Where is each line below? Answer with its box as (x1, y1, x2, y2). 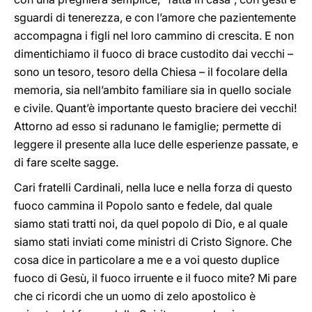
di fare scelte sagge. (14, 155, 118, 169)
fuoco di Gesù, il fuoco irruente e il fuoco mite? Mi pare (14, 271, 297, 285)
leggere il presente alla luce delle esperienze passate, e (14, 137, 298, 151)
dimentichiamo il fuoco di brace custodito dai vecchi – (14, 47, 293, 61)
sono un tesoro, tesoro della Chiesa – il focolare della (14, 65, 288, 79)
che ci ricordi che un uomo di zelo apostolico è (14, 289, 256, 303)
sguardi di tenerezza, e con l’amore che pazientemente (14, 10, 296, 24)
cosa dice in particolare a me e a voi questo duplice (14, 253, 279, 267)
